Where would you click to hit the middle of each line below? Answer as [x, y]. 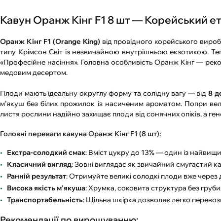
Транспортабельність [45, 200]
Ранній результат [37, 176]
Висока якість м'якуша [46, 188]
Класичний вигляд [39, 164]
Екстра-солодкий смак [46, 152]
